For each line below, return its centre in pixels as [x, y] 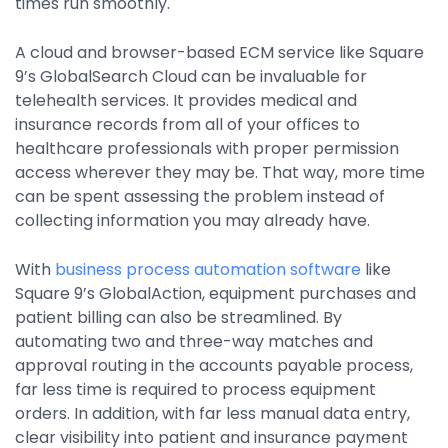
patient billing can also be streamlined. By [178, 318]
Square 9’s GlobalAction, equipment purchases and [215, 294]
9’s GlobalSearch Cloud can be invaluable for [191, 77]
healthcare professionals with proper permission [207, 149]
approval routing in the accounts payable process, [214, 366]
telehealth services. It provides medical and [186, 101]
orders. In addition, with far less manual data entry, [212, 414]
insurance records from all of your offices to [187, 125]
